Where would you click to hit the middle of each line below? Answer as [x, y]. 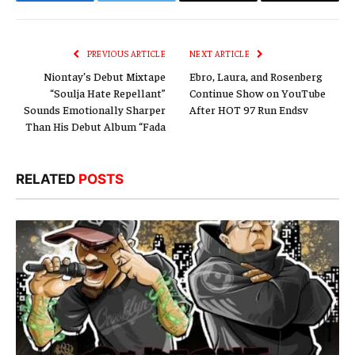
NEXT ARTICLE [221, 54]
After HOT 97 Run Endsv [249, 110]
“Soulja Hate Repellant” [108, 93]
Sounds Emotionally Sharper [95, 110]
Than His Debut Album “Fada [95, 126]
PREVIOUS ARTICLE [125, 54]
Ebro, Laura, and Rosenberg [256, 76]
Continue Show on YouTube [258, 93]
